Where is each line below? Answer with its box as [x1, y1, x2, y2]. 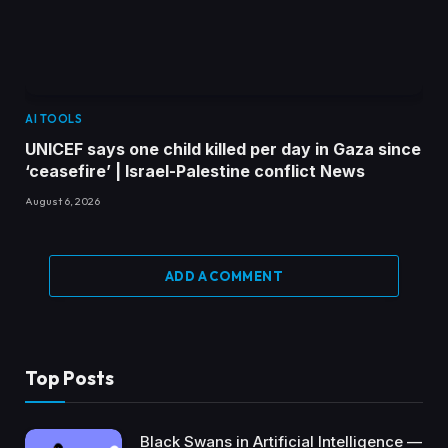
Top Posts [25, 365, 114, 390]
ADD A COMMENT [164, 267, 284, 284]
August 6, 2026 [25, 193, 100, 208]
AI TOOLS [25, 111, 83, 126]
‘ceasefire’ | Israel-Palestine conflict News [25, 160, 365, 181]
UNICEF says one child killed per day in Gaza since [25, 138, 421, 159]
